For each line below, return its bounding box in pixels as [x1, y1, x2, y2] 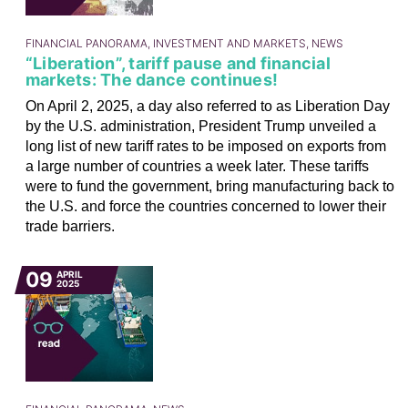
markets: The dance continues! [25, 69, 279, 89]
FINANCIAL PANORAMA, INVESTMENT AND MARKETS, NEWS [25, 36, 343, 50]
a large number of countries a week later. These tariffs [25, 158, 369, 174]
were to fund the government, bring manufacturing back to [25, 178, 394, 194]
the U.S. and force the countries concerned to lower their [25, 198, 386, 214]
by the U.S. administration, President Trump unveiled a [25, 117, 376, 134]
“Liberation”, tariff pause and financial [25, 53, 331, 73]
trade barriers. [25, 218, 115, 234]
